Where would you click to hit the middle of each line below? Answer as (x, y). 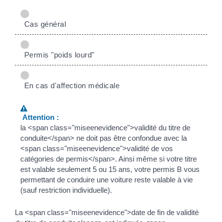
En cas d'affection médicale (70, 85)
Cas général (43, 24)
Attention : (40, 117)
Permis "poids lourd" (57, 55)
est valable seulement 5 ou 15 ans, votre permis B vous (110, 169)
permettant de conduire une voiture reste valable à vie (107, 180)
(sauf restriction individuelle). (66, 190)
